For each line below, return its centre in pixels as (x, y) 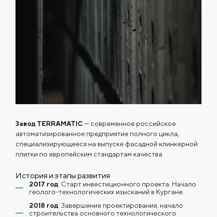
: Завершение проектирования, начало (121, 205)
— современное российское (129, 124)
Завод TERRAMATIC (49, 124)
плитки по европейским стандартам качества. (90, 154)
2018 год (44, 205)
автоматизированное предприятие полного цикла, (97, 134)
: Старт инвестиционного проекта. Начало (127, 184)
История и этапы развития (63, 176)
